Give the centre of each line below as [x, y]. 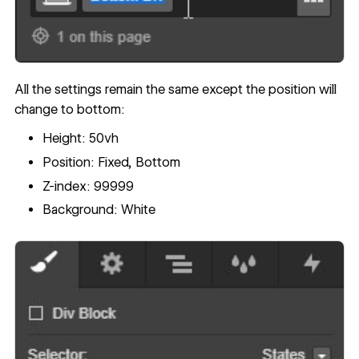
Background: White [99, 210]
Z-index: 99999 [89, 186]
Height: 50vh [81, 139]
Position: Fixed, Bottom [112, 162]
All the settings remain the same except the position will [175, 90]
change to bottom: [69, 110]
